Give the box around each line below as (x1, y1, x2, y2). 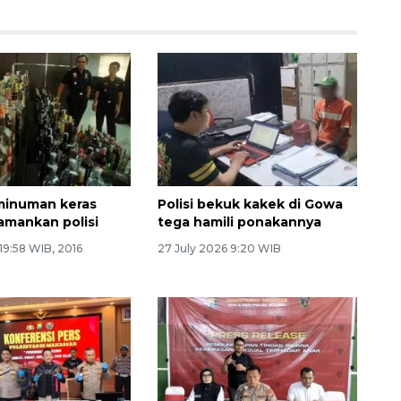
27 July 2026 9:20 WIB (157, 241, 281, 255)
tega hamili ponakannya (157, 213, 321, 230)
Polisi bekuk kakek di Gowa (157, 195, 343, 212)
